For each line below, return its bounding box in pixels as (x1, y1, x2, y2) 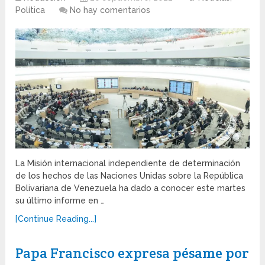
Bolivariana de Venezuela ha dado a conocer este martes (15, 183, 246, 193)
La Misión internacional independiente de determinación (15, 159, 241, 169)
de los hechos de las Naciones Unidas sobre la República (15, 171, 244, 181)
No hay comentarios (70, 5, 151, 15)
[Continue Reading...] (15, 214, 97, 224)
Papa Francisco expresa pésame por (15, 244, 250, 263)
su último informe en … (15, 196, 105, 206)
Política (15, 5, 46, 15)
